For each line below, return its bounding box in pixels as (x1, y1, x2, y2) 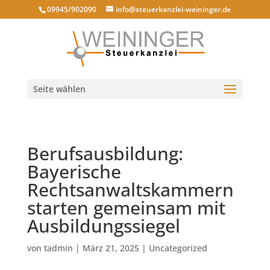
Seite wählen (33, 83, 86, 95)
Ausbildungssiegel (27, 213, 180, 238)
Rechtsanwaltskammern (27, 177, 234, 202)
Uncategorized (148, 242, 207, 254)
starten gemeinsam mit (27, 195, 225, 220)
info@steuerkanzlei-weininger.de (116, 4, 231, 14)
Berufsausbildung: (27, 141, 183, 166)
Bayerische (27, 159, 121, 184)
